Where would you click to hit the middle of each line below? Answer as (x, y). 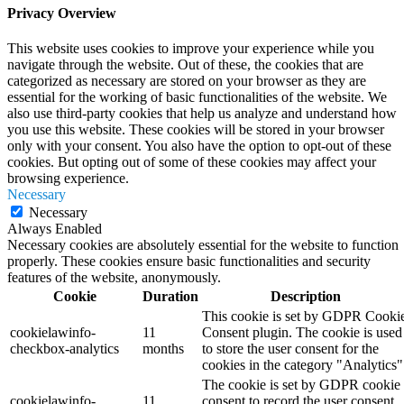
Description (305, 296)
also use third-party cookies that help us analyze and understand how (202, 113)
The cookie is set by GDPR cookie (301, 384)
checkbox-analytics (64, 348)
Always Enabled (55, 228)
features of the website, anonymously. (114, 277)
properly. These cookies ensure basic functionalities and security (189, 261)
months (163, 348)
